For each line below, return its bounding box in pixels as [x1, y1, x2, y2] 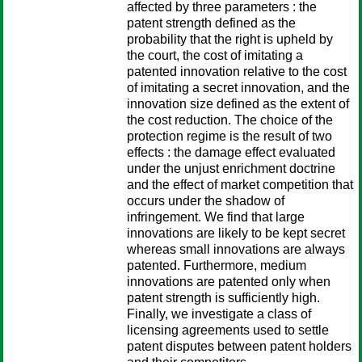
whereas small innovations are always [127, 242, 345, 256]
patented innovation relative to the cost [127, 65, 347, 78]
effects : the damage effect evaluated [127, 145, 335, 159]
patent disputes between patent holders [127, 339, 351, 353]
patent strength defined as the [127, 16, 296, 30]
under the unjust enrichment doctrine [127, 162, 335, 175]
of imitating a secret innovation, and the [127, 81, 350, 95]
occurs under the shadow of [127, 194, 284, 208]
